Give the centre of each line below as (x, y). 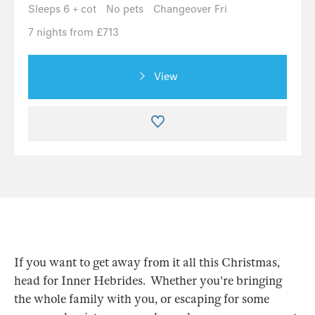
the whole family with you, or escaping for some (142, 300)
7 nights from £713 (73, 33)
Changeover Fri (190, 9)
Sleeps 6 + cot (62, 9)
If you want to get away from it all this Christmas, (147, 263)
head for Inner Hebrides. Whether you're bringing (148, 281)
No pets (125, 9)
